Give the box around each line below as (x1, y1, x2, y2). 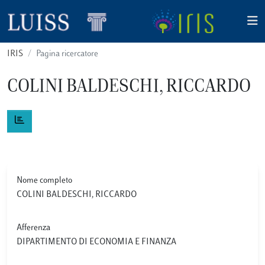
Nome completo (17, 176, 72, 185)
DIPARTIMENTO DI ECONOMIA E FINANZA (17, 238, 180, 247)
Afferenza (17, 224, 50, 232)
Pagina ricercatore (36, 50, 98, 59)
